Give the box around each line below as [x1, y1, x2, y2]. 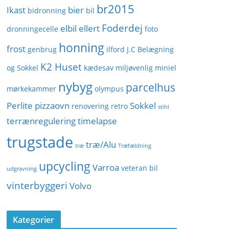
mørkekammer [7, 84, 56, 94]
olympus [95, 84, 124, 94]
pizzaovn [35, 100, 70, 111]
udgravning [7, 165, 37, 172]
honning [59, 39, 104, 56]
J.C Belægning [127, 44, 174, 54]
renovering [72, 101, 109, 111]
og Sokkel [7, 63, 38, 73]
